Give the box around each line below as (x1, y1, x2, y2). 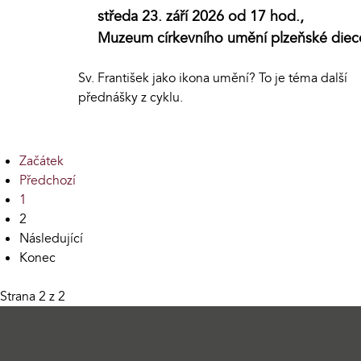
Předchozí (19, 172, 76, 190)
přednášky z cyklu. (78, 89, 183, 107)
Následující (19, 230, 83, 248)
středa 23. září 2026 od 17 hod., (98, 6, 304, 27)
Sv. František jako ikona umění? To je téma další (78, 69, 347, 88)
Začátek (19, 152, 64, 171)
